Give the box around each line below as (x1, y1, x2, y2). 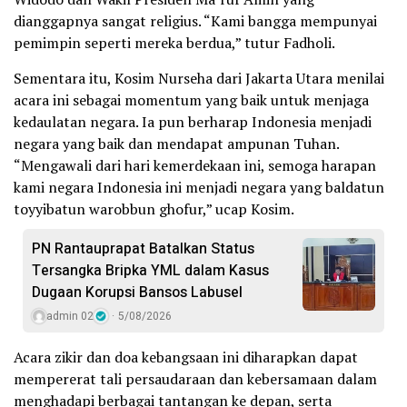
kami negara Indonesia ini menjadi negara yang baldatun (14, 177, 384, 198)
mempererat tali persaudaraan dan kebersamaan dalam (14, 369, 377, 390)
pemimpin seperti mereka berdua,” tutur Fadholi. (14, 33, 335, 54)
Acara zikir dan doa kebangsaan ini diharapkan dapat (14, 347, 358, 368)
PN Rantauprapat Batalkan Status (32, 238, 254, 261)
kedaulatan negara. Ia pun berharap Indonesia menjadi (14, 112, 372, 133)
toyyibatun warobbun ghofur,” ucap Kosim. (14, 199, 294, 220)
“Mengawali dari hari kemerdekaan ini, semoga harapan (14, 155, 376, 176)
